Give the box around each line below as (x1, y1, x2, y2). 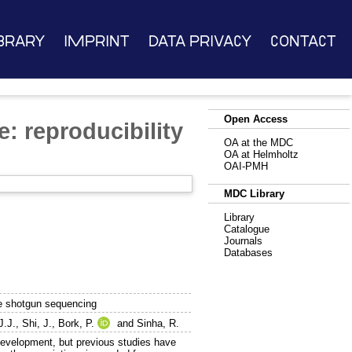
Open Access (224, 113, 288, 125)
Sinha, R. (137, 317, 180, 330)
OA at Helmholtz (224, 148, 299, 160)
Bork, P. (58, 317, 95, 330)
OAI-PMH (224, 160, 268, 172)
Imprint (63, 34, 130, 49)
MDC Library (224, 188, 284, 200)
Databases (224, 247, 273, 258)
